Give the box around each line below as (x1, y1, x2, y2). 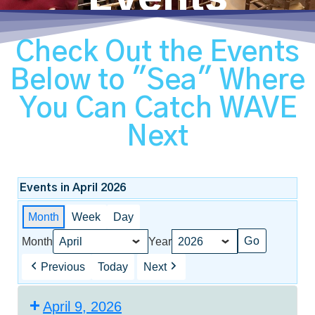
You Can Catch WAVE (18, 94, 297, 123)
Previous (41, 260, 85, 273)
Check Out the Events (15, 38, 300, 67)
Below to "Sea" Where (10, 66, 305, 95)
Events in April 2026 (20, 181, 126, 193)
